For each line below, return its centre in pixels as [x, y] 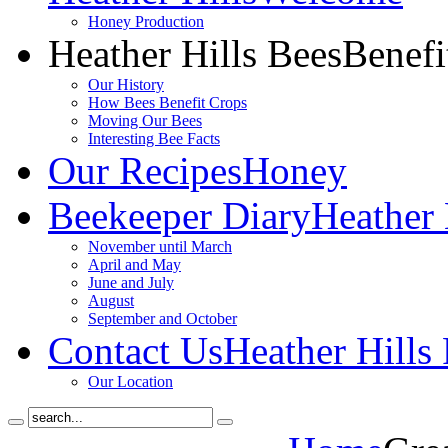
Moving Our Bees [145, 120]
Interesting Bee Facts [154, 138]
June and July [131, 282]
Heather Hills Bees [195, 53]
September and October [162, 318]
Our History [126, 84]
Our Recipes [145, 170]
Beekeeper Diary [179, 215]
